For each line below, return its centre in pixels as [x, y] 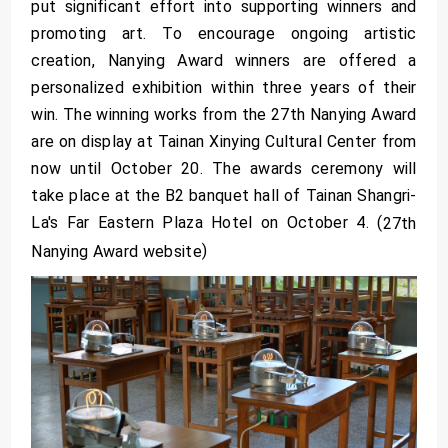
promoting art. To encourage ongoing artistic [224, 34]
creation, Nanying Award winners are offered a [224, 61]
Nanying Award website [116, 252]
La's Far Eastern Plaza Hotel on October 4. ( [207, 223]
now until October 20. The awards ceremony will [224, 169]
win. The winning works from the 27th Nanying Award [224, 115]
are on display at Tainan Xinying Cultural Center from [224, 142]
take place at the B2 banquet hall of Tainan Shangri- [224, 196]
